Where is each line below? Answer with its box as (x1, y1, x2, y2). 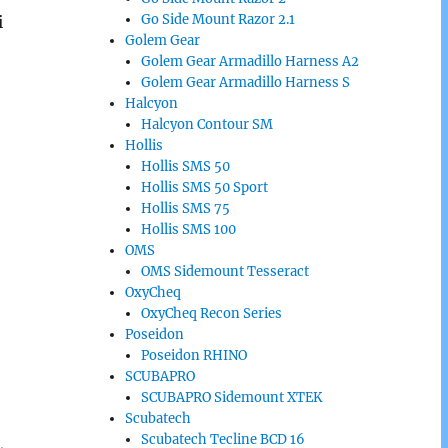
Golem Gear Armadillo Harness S (141, 74, 350, 91)
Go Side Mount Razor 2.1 (141, 11, 295, 28)
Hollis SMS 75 (141, 200, 230, 217)
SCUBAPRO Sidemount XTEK (141, 389, 322, 406)
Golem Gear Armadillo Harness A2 (141, 53, 359, 70)
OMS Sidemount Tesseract (141, 263, 309, 280)
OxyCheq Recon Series (141, 305, 282, 322)
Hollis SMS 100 (141, 221, 236, 238)
